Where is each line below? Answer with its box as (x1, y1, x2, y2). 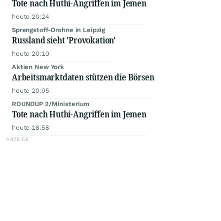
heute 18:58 (12, 124, 49, 132)
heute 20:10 (12, 50, 49, 58)
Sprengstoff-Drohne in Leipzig (12, 26, 106, 34)
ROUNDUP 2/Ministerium (12, 100, 90, 108)
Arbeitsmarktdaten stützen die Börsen (12, 71, 154, 83)
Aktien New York (12, 63, 65, 71)
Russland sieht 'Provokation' (12, 34, 115, 46)
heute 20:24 (12, 13, 49, 21)
